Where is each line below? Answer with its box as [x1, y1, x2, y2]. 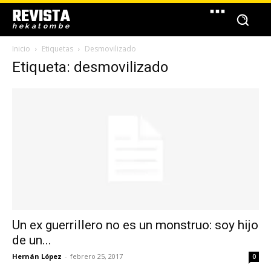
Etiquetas [42, 44, 73, 54]
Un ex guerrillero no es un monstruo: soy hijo [12, 218, 258, 233]
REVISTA [12, 4, 70, 30]
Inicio [12, 44, 30, 54]
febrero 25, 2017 [70, 252, 123, 261]
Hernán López [12, 252, 62, 261]
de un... [12, 233, 51, 248]
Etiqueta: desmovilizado [12, 59, 168, 76]
